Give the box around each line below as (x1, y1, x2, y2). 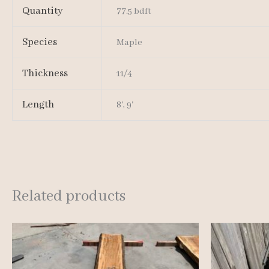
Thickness (22, 67, 68, 80)
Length (22, 98, 55, 112)
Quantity (22, 5, 64, 18)
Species (22, 36, 58, 49)
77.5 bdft (116, 6, 152, 17)
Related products (12, 187, 125, 207)
